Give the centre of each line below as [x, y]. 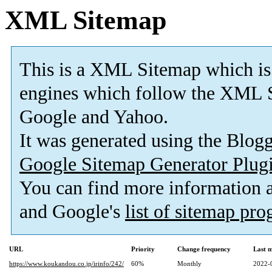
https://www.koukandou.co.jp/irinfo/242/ [66, 264]
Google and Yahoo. [94, 117]
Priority [143, 249]
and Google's [72, 212]
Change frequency [204, 249]
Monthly [189, 264]
